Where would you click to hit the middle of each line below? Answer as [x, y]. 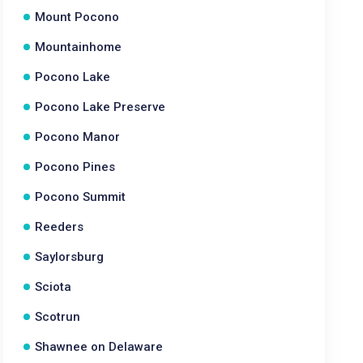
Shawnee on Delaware [99, 347]
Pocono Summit [81, 197]
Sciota [53, 287]
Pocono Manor [78, 137]
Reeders [60, 227]
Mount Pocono [77, 17]
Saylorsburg [70, 257]
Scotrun [58, 317]
